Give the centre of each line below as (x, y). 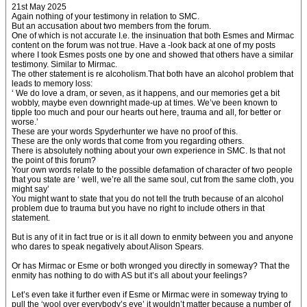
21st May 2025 (39, 7)
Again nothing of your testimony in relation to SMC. (106, 16)
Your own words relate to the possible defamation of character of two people (152, 170)
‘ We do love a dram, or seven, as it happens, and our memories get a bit (146, 93)
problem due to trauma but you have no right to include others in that (138, 208)
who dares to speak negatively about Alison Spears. (108, 247)
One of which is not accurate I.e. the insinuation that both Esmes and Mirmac (153, 36)
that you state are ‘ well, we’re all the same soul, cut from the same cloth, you (153, 180)
